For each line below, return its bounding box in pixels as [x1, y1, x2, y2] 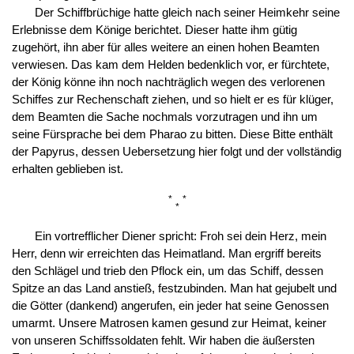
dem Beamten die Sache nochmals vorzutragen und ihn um [11, 110, 318, 123]
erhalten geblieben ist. [11, 162, 123, 175]
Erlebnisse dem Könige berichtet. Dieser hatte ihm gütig [11, 23, 297, 36]
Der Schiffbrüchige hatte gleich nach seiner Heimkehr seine [34, 6, 340, 19]
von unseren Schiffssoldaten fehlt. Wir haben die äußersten [11, 334, 314, 348]
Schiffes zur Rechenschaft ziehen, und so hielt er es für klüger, [11, 92, 333, 106]
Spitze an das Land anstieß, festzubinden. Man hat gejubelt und [11, 282, 337, 296]
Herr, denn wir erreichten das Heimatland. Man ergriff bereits [11, 247, 322, 261]
